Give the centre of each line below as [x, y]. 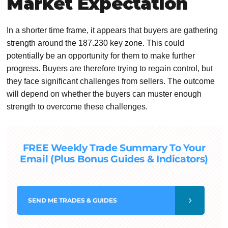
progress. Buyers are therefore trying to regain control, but [110, 69]
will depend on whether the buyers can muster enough [104, 94]
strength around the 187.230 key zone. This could [96, 43]
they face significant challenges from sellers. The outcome [111, 81]
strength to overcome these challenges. [77, 107]
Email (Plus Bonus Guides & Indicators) [114, 159]
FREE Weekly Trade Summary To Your [114, 148]
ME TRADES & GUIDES [83, 201]
